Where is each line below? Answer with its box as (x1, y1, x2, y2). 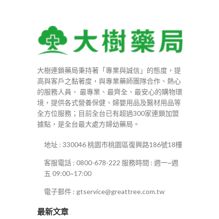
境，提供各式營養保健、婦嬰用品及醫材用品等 (37, 98, 181, 107)
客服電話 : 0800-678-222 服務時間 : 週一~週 (44, 158, 178, 167)
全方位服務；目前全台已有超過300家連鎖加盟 (37, 109, 179, 118)
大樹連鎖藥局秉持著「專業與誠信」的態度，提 (37, 66, 181, 75)
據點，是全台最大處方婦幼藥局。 (37, 120, 140, 129)
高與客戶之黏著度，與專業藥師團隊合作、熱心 (37, 77, 181, 86)
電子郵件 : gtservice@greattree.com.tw (44, 187, 165, 196)
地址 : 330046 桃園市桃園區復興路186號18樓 (44, 140, 182, 149)
